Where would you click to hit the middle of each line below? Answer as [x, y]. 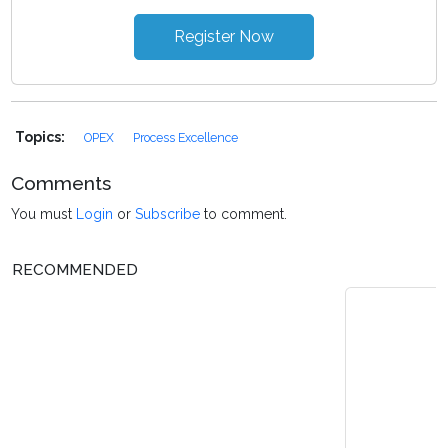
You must [44, 213]
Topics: [42, 136]
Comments [61, 182]
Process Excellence [186, 137]
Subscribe [168, 213]
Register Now [224, 36]
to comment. [244, 213]
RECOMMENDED [75, 269]
